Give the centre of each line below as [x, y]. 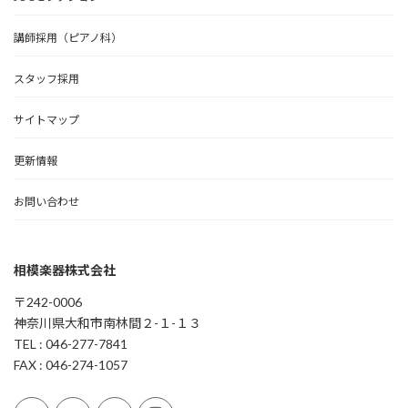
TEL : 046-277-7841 [71, 344]
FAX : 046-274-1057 [71, 365]
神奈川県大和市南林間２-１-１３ [107, 323]
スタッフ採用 [46, 79]
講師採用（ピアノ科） [68, 38]
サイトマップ [46, 120]
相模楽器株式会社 [65, 270]
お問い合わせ [46, 202]
